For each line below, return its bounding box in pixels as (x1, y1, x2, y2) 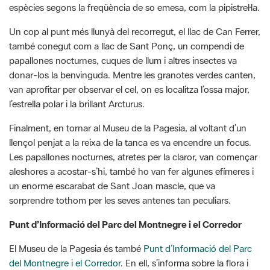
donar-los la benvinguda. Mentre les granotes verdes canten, (9, 25, 256, 37)
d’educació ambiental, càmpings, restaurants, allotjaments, (9, 242, 245, 254)
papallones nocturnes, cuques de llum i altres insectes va (9, 10, 237, 23)
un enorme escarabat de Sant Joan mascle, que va (9, 136, 215, 148)
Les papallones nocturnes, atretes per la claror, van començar (9, 107, 257, 119)
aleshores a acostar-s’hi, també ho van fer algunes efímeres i (9, 121, 254, 134)
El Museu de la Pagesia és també (9, 198, 143, 211)
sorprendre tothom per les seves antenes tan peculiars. (9, 150, 231, 163)
